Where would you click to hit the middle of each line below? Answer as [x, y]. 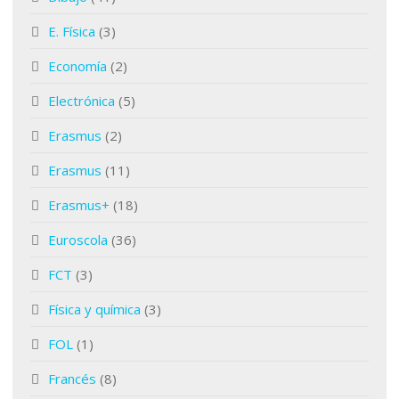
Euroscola [78, 240]
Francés [72, 379]
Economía [77, 66]
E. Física [72, 31]
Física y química [94, 309]
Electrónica [81, 101]
